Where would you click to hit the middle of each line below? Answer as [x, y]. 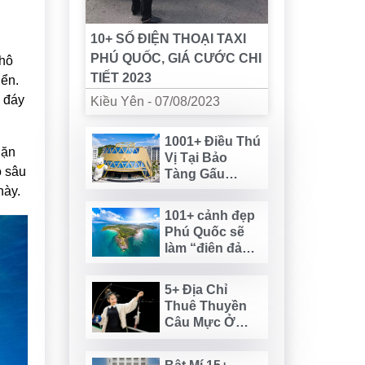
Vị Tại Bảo [196, 157]
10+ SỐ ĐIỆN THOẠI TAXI [168, 38]
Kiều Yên [117, 101]
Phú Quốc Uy [205, 338]
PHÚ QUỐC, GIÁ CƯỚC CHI [176, 58]
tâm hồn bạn [203, 264]
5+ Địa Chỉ [196, 289]
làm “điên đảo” [210, 248]
